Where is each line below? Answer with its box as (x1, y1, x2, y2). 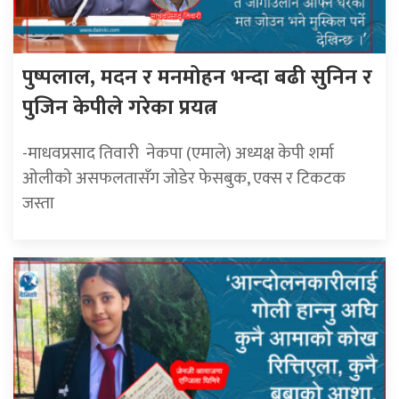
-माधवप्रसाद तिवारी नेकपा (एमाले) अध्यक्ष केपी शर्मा (22, 139, 334, 168)
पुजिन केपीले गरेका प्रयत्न (22, 90, 217, 126)
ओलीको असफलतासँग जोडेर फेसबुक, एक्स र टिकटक (22, 164, 346, 193)
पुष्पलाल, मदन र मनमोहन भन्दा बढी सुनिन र (22, 60, 372, 96)
